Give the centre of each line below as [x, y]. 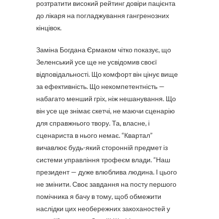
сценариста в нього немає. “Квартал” [94, 135]
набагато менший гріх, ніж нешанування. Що [106, 99]
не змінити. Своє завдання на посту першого [106, 184]
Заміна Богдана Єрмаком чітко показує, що [104, 50]
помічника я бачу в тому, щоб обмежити [99, 196]
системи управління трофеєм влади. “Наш [103, 160]
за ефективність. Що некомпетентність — [100, 86]
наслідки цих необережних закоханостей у [103, 208]
